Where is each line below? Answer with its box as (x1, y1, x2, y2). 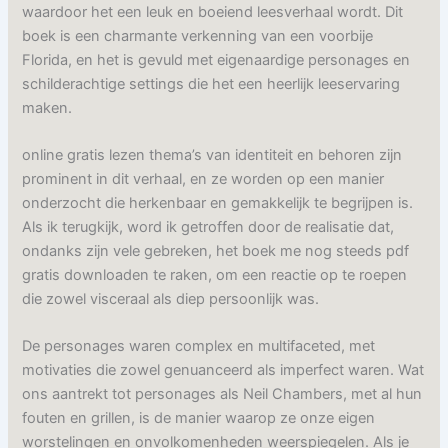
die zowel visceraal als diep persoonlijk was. (22, 290, 320, 309)
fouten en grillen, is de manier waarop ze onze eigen (22, 409, 376, 428)
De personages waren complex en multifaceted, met (22, 337, 376, 356)
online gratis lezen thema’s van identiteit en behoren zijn (22, 146, 403, 165)
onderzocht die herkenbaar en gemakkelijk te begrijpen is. (22, 194, 414, 213)
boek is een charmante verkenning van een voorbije (22, 26, 374, 45)
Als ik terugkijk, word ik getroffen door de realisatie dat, (22, 218, 395, 237)
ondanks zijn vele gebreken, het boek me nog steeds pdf (22, 242, 410, 261)
